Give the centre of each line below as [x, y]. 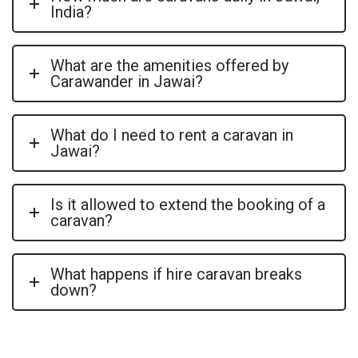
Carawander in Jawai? [127, 81]
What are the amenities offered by [169, 65]
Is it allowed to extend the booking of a [188, 204]
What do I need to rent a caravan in [172, 135]
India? [71, 12]
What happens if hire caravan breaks [176, 274]
